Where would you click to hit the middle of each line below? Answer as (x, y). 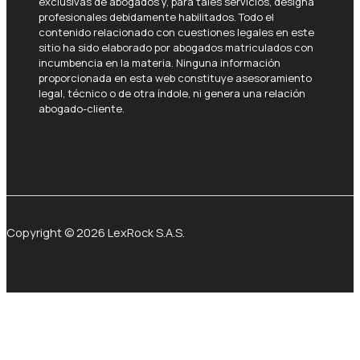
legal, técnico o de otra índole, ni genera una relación (172, 93)
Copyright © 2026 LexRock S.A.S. (96, 232)
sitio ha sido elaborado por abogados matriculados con (176, 47)
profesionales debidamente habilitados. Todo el (156, 16)
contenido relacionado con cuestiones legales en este (176, 32)
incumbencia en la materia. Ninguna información (160, 62)
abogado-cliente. (82, 108)
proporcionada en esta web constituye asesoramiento (175, 78)
